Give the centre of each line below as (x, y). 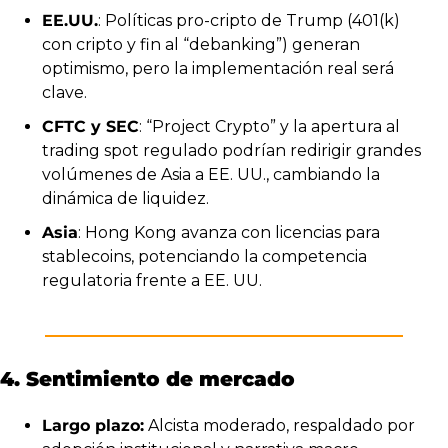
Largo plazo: (93, 425)
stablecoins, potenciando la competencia (204, 256)
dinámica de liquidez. (125, 198)
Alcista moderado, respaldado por (279, 425)
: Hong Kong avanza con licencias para (229, 232)
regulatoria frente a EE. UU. (152, 280)
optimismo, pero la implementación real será (218, 68)
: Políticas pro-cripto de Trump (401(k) (249, 20)
